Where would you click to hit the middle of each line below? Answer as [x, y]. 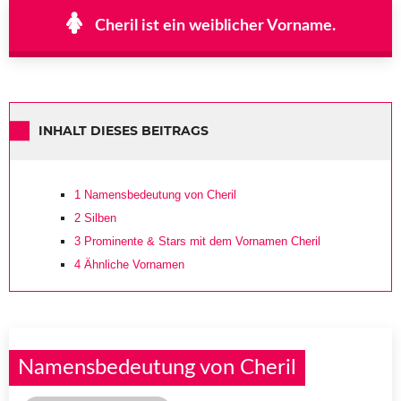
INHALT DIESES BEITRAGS [124, 131]
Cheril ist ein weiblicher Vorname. [215, 26]
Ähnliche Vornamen [132, 264]
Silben [98, 218]
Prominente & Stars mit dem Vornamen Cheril [200, 241]
